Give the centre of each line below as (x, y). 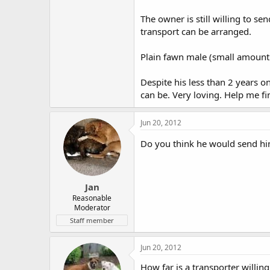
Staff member (92, 220)
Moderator (92, 207)
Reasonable (92, 198)
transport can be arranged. (196, 31)
